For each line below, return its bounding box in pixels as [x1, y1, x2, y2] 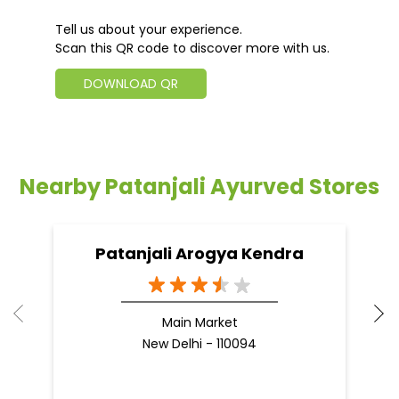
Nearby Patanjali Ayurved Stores [20, 171, 379, 201]
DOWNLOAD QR [84, 74, 178, 93]
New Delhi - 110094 [142, 334, 256, 353]
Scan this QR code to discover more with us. [55, 38, 330, 57]
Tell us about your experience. [55, 20, 242, 38]
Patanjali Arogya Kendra [95, 241, 304, 265]
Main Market [161, 313, 238, 331]
